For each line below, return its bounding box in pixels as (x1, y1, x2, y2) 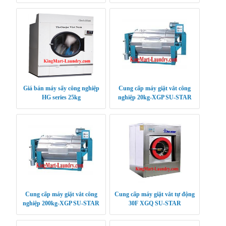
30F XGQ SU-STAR (128, 199, 181, 207)
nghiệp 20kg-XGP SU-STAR (118, 93, 192, 101)
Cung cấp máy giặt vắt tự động (115, 190, 195, 198)
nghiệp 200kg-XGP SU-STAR (23, 199, 99, 207)
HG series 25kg (41, 93, 81, 101)
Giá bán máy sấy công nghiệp (23, 84, 99, 92)
